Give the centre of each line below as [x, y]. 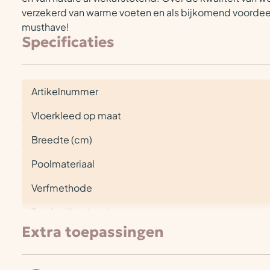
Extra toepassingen [93, 232]
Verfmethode [62, 188]
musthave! [46, 27]
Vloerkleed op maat [76, 115]
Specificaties [68, 42]
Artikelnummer [65, 91]
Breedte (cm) [62, 140]
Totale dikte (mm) [71, 212]
